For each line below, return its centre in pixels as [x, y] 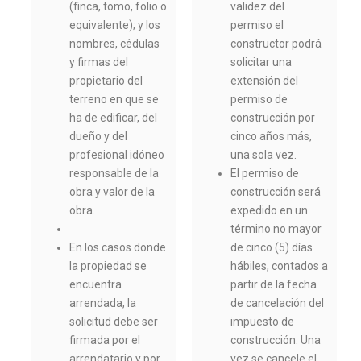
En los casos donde [118, 248]
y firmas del [99, 62]
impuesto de [263, 322]
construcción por [273, 118]
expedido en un [270, 211]
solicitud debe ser [114, 322]
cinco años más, [272, 137]
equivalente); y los [115, 25]
